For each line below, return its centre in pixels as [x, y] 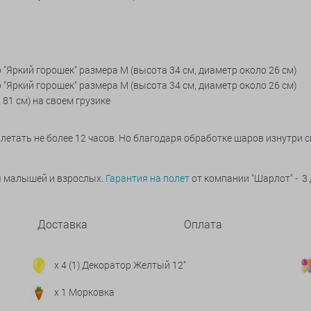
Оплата [203, 224]
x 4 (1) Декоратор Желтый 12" [120, 265]
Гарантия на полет [148, 178]
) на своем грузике [69, 100]
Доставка [62, 224]
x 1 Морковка [84, 292]
